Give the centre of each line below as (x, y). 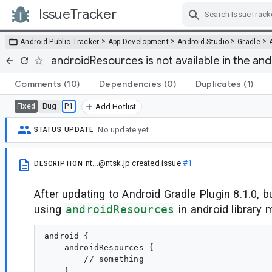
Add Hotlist (116, 106)
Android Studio (203, 42)
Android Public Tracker (60, 42)
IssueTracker (78, 14)
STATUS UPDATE (64, 130)
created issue (157, 163)
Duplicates (218, 83)
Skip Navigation (182, 25)
